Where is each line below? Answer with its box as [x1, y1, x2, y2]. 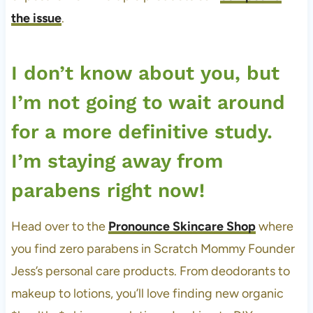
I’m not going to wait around [10, 90, 285, 114]
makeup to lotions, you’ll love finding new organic [10, 285, 284, 301]
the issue [10, 10, 61, 26]
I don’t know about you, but [10, 61, 279, 85]
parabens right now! [10, 178, 205, 202]
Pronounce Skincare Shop [108, 218, 256, 234]
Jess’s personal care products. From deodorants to [10, 263, 290, 279]
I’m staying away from [10, 149, 223, 173]
